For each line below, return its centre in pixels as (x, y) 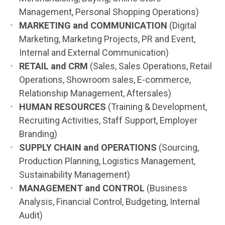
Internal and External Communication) (94, 52)
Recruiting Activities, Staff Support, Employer (108, 120)
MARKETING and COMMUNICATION (93, 25)
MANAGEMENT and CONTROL (82, 188)
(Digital (182, 25)
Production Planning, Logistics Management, (107, 161)
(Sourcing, (178, 147)
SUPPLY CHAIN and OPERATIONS (88, 147)
